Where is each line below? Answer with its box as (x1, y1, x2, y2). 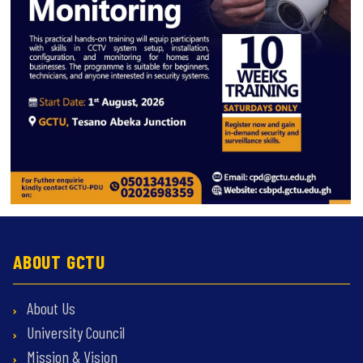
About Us (23, 297, 75, 318)
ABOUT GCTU (13, 249, 105, 273)
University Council (23, 322, 125, 342)
